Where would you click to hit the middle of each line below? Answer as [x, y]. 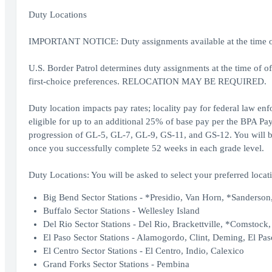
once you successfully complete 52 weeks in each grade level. [146, 148]
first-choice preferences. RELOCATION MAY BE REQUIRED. [147, 81]
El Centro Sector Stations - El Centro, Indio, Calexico [143, 251]
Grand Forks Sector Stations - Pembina [116, 264]
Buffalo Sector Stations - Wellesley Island [121, 211]
